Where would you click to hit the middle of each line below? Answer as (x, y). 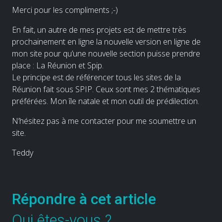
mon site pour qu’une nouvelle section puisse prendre (106, 53)
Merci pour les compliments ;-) (65, 10)
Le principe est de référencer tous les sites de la (96, 77)
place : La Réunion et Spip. (58, 65)
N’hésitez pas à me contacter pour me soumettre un (104, 121)
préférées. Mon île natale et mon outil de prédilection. (106, 101)
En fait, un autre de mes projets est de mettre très (99, 29)
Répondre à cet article (84, 199)
